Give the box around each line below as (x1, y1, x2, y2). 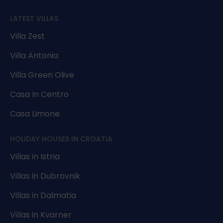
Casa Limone (10, 108, 60, 120)
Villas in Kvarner (10, 209, 72, 221)
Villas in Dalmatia (10, 190, 76, 202)
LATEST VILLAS (10, 13, 58, 24)
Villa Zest (10, 30, 45, 42)
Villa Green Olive (10, 69, 74, 81)
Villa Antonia (10, 50, 58, 62)
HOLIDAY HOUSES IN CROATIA (10, 134, 112, 144)
